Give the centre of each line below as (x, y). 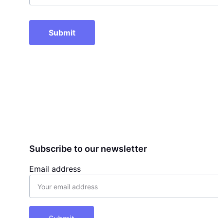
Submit (62, 33)
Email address (55, 169)
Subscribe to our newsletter (88, 149)
